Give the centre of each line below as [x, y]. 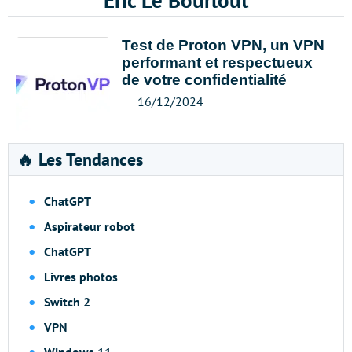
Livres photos [81, 277]
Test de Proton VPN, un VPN [223, 45]
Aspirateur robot [90, 226]
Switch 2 [67, 302]
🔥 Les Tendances [80, 159]
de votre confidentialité [204, 80]
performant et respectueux [217, 62]
